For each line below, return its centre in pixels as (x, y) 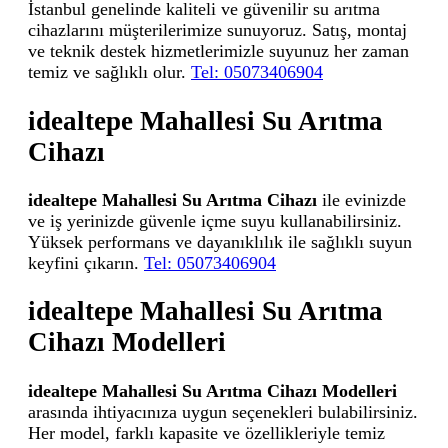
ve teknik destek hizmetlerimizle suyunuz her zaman (218, 51)
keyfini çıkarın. (86, 263)
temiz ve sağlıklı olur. (109, 72)
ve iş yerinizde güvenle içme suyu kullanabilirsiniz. (215, 221)
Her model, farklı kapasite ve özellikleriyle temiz (206, 432)
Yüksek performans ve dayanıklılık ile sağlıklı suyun (220, 242)
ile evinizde (361, 200)
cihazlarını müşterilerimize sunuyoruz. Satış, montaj (217, 30)
